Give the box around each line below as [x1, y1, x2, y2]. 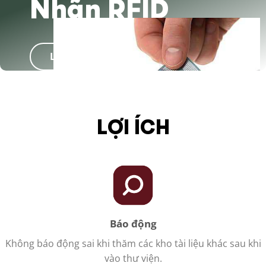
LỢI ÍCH [96, 118, 170, 139]
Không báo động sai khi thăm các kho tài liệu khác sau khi [5, 237, 261, 251]
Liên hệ [49, 49, 86, 63]
